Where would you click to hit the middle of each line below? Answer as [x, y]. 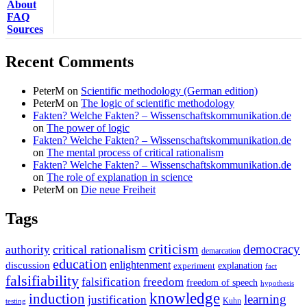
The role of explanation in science [120, 177]
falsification [111, 282]
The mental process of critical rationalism [135, 152]
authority [28, 250]
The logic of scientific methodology [158, 103]
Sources [25, 29]
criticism [174, 249]
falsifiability [42, 281]
